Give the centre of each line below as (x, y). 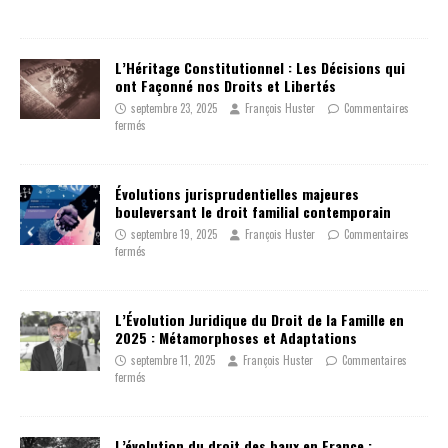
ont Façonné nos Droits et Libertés (225, 86)
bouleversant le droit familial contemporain (253, 212)
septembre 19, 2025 (174, 234)
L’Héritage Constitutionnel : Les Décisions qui (260, 68)
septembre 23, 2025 (174, 108)
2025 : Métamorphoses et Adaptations (236, 338)
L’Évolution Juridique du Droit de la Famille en (259, 320)
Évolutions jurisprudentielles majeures (237, 194)
